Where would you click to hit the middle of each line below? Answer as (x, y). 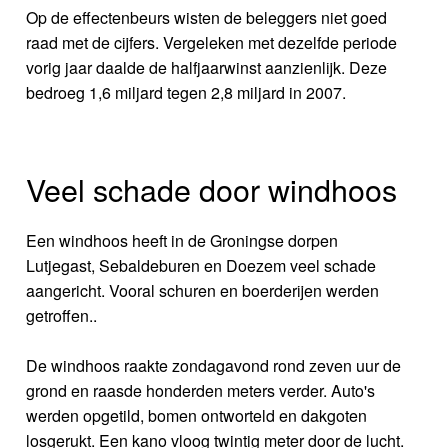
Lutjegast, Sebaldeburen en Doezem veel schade (201, 265)
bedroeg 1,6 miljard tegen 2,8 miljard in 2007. (186, 92)
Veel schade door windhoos (212, 188)
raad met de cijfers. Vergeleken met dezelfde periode (212, 42)
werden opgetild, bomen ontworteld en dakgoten (197, 415)
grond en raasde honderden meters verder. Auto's (201, 390)
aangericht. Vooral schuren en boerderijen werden (203, 290)
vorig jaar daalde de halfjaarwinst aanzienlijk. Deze (207, 67)
